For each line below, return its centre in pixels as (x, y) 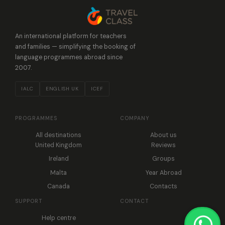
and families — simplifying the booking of (75, 47)
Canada (59, 187)
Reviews (163, 145)
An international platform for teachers (71, 36)
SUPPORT (29, 201)
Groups (163, 159)
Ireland (59, 159)
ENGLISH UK (62, 89)
